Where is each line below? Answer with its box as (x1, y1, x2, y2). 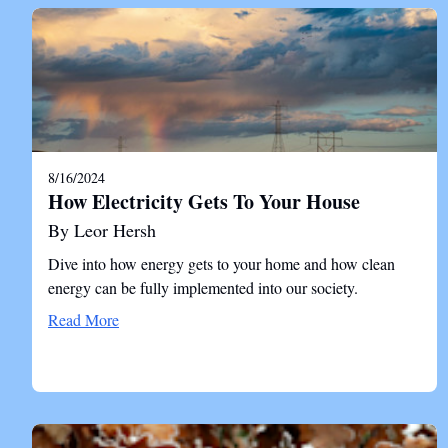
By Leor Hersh (48, 218, 156, 242)
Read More (48, 309, 119, 330)
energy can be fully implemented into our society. (48, 277, 358, 298)
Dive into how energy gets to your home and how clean (48, 253, 395, 274)
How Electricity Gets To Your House (48, 187, 360, 216)
